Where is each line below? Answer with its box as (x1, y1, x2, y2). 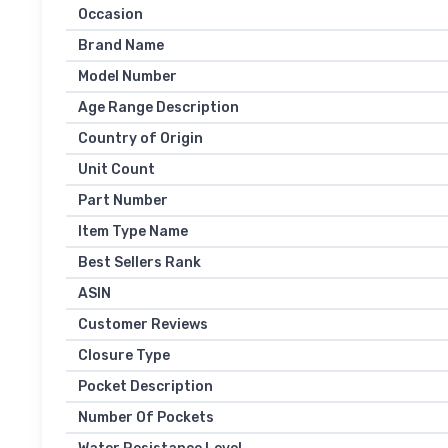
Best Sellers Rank (78, 254, 201, 272)
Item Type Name (78, 223, 188, 241)
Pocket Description (78, 378, 213, 396)
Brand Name (78, 37, 164, 55)
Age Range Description (78, 99, 239, 117)
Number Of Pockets (78, 409, 214, 427)
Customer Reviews (78, 316, 208, 334)
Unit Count (78, 161, 155, 179)
